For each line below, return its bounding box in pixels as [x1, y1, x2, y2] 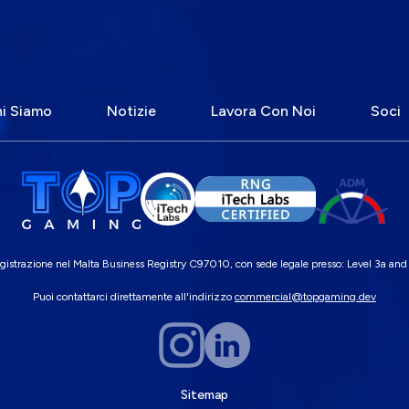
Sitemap [181, 387, 228, 404]
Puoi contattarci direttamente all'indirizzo [33, 290, 232, 304]
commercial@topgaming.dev [235, 290, 376, 304]
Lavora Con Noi [211, 101, 316, 120]
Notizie [107, 101, 156, 120]
